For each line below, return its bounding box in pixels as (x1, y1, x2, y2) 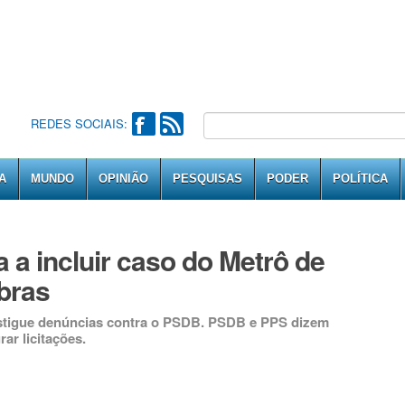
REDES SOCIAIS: (30, 115, 127, 132)
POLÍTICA (333, 172, 388, 185)
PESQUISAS (173, 172, 242, 185)
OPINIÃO (99, 172, 148, 185)
